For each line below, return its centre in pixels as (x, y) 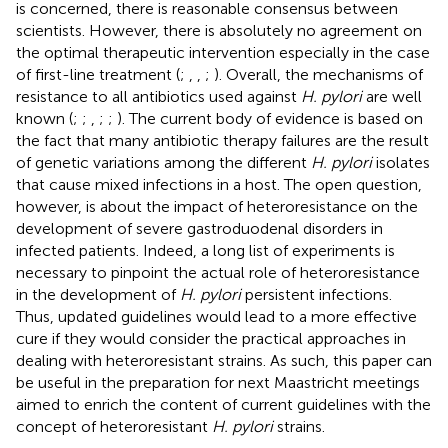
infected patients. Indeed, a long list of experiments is (205, 250)
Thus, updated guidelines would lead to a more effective (216, 316)
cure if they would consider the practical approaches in (211, 338)
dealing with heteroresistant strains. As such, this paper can (224, 360)
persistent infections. (316, 294)
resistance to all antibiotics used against (158, 96)
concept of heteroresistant (114, 426)
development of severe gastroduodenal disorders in (199, 228)
